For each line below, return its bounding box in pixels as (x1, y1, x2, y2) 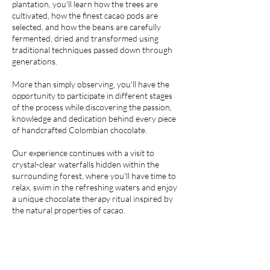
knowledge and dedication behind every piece (12, 113, 176, 124)
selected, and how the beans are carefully (12, 22, 161, 32)
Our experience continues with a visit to (12, 148, 154, 158)
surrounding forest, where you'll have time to (12, 171, 176, 181)
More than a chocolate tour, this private (12, 228, 155, 238)
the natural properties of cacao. (12, 205, 125, 215)
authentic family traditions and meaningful (12, 251, 165, 261)
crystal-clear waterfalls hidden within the (12, 159, 159, 169)
